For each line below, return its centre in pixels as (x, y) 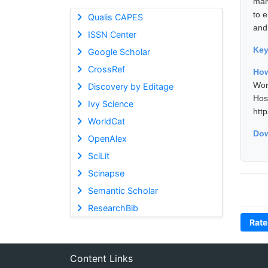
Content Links (101, 258)
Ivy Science (110, 103)
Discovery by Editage (130, 86)
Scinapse (106, 173)
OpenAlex (107, 138)
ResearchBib (113, 208)
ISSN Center (112, 34)
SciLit (98, 156)
